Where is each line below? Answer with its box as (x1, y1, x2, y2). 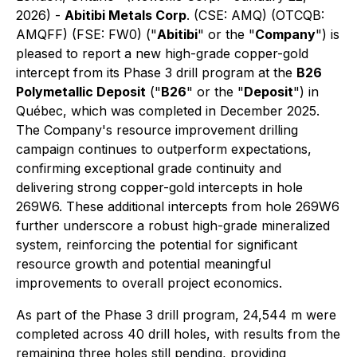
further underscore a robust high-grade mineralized (16, 218, 330, 233)
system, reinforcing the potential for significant (16, 237, 297, 253)
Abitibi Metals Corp (65, 7, 186, 23)
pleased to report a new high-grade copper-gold (16, 45, 308, 61)
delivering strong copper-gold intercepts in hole (16, 179, 303, 195)
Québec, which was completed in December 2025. (16, 103, 320, 119)
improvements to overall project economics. (16, 275, 282, 291)
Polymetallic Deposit (16, 84, 146, 100)
